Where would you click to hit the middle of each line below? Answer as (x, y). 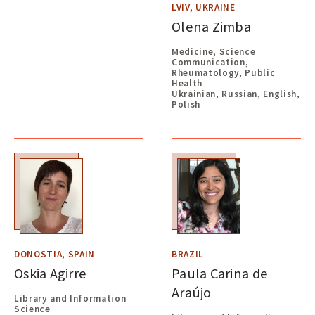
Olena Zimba (211, 27)
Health (187, 83)
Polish (186, 104)
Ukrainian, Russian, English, (236, 94)
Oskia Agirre (51, 274)
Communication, (210, 62)
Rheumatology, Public (224, 72)
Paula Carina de (220, 274)
